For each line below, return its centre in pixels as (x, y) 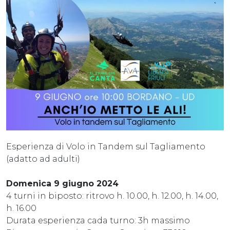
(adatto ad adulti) (43, 159)
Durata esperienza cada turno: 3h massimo (98, 220)
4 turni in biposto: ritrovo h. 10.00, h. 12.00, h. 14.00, (112, 196)
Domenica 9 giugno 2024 (62, 183)
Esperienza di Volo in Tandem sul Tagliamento (106, 146)
